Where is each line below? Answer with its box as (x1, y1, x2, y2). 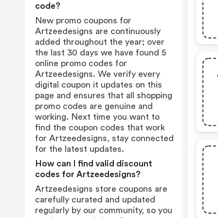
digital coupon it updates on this (35, 80, 162, 89)
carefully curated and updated (35, 195, 155, 204)
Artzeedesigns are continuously (35, 27, 161, 36)
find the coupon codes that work (35, 123, 165, 132)
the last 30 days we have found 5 (35, 48, 166, 57)
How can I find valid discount (35, 159, 152, 168)
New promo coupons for (35, 16, 131, 25)
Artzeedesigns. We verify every (35, 70, 160, 78)
